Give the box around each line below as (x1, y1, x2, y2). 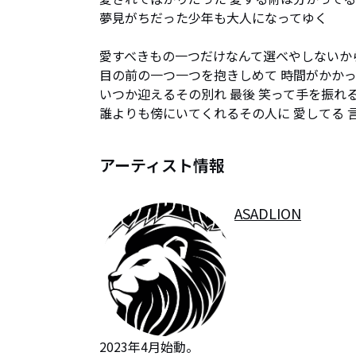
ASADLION (234, 203, 301, 223)
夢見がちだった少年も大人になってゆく (99, 8, 327, 27)
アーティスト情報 (99, 153, 225, 176)
